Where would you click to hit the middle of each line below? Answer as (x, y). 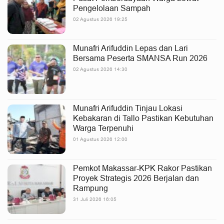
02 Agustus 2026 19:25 (100, 19)
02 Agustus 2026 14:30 (100, 69)
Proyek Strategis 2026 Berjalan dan (136, 178)
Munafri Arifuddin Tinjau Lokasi (128, 108)
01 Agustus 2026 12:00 (100, 139)
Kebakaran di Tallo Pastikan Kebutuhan (143, 118)
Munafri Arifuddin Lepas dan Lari (130, 48)
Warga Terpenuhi (103, 128)
